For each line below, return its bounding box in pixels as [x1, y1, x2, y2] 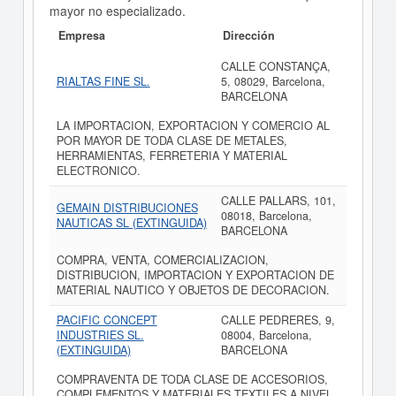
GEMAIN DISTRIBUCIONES [56, 200, 198, 216]
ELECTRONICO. [56, 163, 141, 179]
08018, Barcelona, [220, 208, 312, 224]
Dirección [222, 27, 275, 43]
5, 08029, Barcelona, [220, 73, 325, 89]
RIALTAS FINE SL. [56, 73, 150, 89]
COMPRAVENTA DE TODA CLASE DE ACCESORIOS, [56, 371, 328, 387]
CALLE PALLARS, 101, [220, 193, 336, 209]
